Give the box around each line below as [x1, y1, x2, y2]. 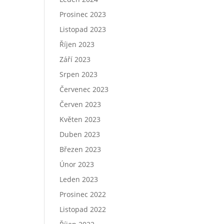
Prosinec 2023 [59, 9, 106, 19]
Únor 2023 [59, 159, 94, 169]
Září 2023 [59, 54, 91, 64]
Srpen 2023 [59, 69, 98, 79]
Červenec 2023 [59, 84, 109, 94]
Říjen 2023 [59, 39, 95, 49]
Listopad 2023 [59, 24, 106, 34]
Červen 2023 [59, 99, 101, 109]
